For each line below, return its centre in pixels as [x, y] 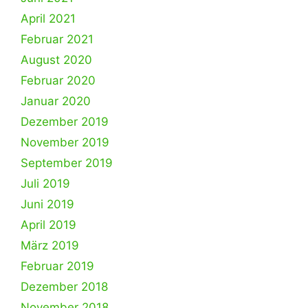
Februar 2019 [57, 266]
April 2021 [48, 19]
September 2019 [67, 163]
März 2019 [50, 245]
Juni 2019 [47, 204]
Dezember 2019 [65, 122]
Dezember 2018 [64, 287]
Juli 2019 [45, 184]
